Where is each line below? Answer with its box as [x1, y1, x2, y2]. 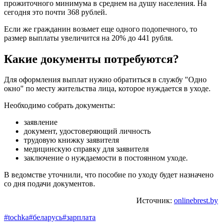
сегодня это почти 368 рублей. [4, 7, 107, 16]
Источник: [136, 196, 174, 205]
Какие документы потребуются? [4, 52, 179, 65]
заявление [24, 118, 57, 127]
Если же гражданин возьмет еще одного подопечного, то [4, 24, 197, 33]
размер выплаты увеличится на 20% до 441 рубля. [4, 33, 173, 42]
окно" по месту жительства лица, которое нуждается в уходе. [4, 84, 211, 93]
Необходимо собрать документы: [4, 101, 115, 110]
